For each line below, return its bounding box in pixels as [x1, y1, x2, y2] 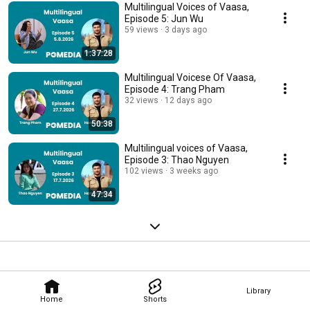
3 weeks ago [170, 166, 218, 176]
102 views [125, 166, 163, 176]
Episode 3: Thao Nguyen [125, 154, 229, 166]
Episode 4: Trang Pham [125, 84, 225, 95]
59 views [125, 25, 158, 35]
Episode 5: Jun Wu [125, 13, 203, 25]
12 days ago [165, 95, 212, 106]
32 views [125, 95, 158, 106]
